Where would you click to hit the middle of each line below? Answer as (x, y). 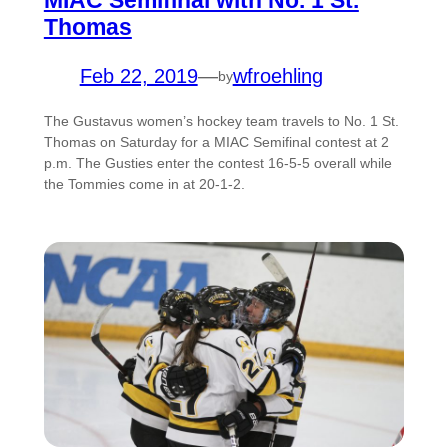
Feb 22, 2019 (138, 76)
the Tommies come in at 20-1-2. (144, 184)
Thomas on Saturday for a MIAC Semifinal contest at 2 (216, 142)
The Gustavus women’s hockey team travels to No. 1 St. (221, 121)
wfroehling (277, 76)
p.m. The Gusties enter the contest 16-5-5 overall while (217, 163)
